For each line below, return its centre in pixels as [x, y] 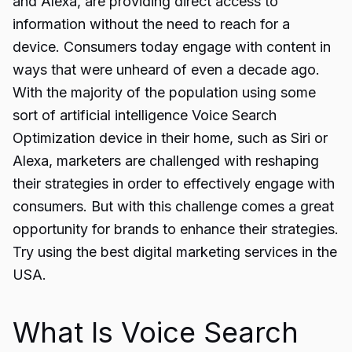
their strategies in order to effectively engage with [174, 183]
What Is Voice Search [156, 332]
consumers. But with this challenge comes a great [173, 206]
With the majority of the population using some [164, 92]
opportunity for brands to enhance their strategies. [176, 229]
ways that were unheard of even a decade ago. [166, 70]
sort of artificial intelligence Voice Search [145, 115]
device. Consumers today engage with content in [172, 47]
